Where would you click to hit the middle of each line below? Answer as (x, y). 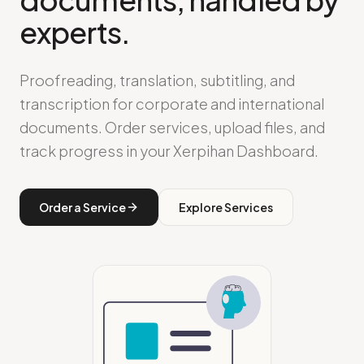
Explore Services (226, 207)
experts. (74, 32)
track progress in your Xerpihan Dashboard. (169, 150)
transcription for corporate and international (172, 103)
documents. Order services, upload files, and (172, 127)
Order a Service (82, 207)
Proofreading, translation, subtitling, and (157, 80)
